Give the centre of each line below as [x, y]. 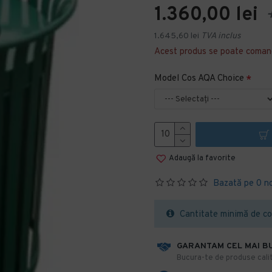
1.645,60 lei [177, 36]
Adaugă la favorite [202, 158]
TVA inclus [221, 36]
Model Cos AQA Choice [199, 79]
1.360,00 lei [206, 15]
